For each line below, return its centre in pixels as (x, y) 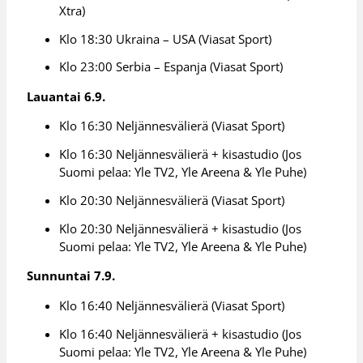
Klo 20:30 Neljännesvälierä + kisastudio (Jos (181, 228)
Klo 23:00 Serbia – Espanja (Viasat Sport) (171, 67)
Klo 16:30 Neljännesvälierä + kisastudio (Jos (181, 154)
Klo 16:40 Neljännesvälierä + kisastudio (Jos (181, 333)
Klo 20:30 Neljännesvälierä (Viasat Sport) (172, 201)
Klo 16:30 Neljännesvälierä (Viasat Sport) (172, 126)
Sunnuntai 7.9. (71, 276)
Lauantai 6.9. (66, 96)
